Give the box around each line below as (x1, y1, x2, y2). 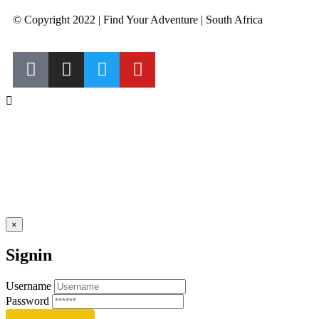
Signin (6, 246, 52, 265)
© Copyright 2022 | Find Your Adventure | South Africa (13, 13, 263, 26)
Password (6, 295, 49, 308)
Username (6, 280, 51, 293)
